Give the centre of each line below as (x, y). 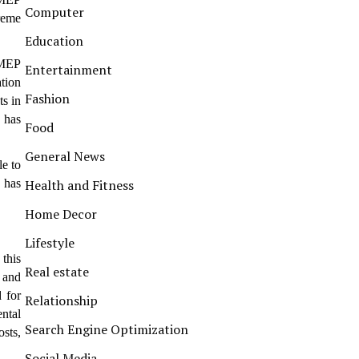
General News (65, 156)
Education (54, 41)
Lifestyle (50, 243)
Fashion (47, 99)
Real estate (57, 272)
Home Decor (61, 214)
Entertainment (69, 70)
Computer (54, 12)
